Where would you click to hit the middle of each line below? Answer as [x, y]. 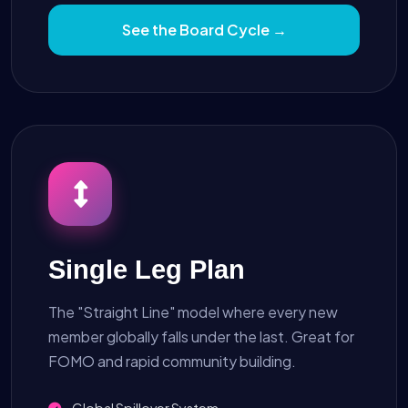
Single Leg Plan [147, 269]
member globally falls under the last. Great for [201, 336]
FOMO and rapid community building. [172, 361]
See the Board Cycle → [204, 29]
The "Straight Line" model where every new [193, 311]
